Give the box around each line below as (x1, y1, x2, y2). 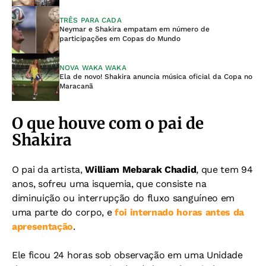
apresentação (12, 220, 74, 232)
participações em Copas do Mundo (59, 34, 180, 43)
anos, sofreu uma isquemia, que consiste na (12, 178, 207, 189)
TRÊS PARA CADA (59, 15, 122, 24)
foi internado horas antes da (114, 206, 245, 218)
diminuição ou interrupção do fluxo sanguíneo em (12, 192, 235, 204)
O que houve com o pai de (12, 113, 204, 133)
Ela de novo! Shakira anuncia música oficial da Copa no (59, 72, 252, 81)
